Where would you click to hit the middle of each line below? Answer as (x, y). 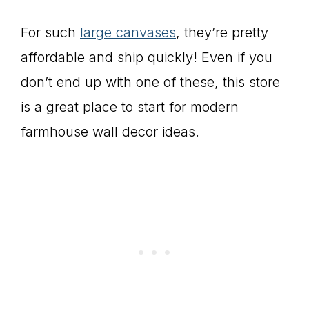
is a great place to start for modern (130, 107)
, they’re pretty (222, 32)
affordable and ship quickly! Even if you (147, 57)
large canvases (128, 32)
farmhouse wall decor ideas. (110, 132)
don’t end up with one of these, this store (150, 82)
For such (50, 32)
